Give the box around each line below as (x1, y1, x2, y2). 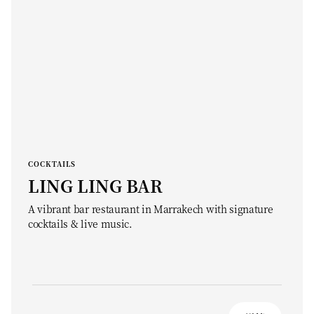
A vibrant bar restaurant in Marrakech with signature (28, 202, 273, 216)
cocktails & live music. (28, 217, 132, 231)
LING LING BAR (28, 173, 163, 198)
